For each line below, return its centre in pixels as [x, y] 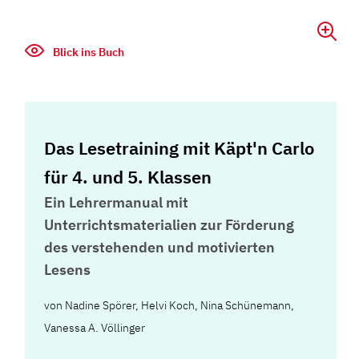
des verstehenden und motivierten [160, 247]
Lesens [68, 270]
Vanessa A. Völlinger [95, 328]
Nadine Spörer [101, 305]
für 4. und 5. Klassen [128, 177]
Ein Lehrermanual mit [117, 202]
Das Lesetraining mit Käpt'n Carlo [179, 148]
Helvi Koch [168, 305]
